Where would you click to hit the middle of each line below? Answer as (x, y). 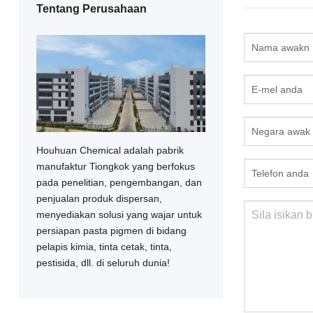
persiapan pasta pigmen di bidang (111, 230)
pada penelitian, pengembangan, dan (119, 182)
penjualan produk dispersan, (99, 198)
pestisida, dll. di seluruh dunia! (103, 262)
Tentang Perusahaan (91, 9)
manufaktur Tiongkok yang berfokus (115, 166)
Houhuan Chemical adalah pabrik (110, 150)
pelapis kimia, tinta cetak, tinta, (104, 246)
